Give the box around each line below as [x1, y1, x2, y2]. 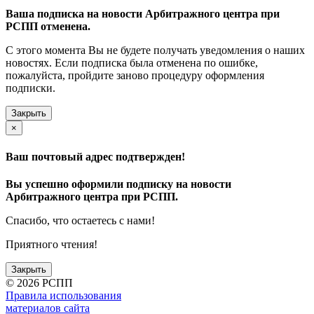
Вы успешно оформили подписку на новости [6, 177, 231, 190]
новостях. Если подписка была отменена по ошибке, [6, 57, 258, 69]
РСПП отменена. [6, 20, 90, 33]
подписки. [6, 82, 55, 95]
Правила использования [6, 289, 121, 301]
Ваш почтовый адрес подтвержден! [6, 150, 185, 163]
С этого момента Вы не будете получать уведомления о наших [6, 44, 305, 57]
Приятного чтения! [6, 238, 97, 250]
